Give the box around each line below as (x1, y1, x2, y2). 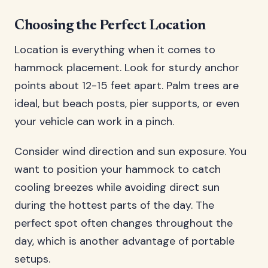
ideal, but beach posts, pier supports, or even (14, 96, 239, 111)
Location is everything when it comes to (14, 42, 215, 57)
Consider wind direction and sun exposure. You (14, 144, 246, 159)
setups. (14, 252, 50, 266)
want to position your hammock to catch (14, 162, 221, 176)
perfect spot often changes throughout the (14, 216, 233, 230)
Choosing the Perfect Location (14, 19, 206, 33)
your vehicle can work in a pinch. (14, 114, 174, 129)
